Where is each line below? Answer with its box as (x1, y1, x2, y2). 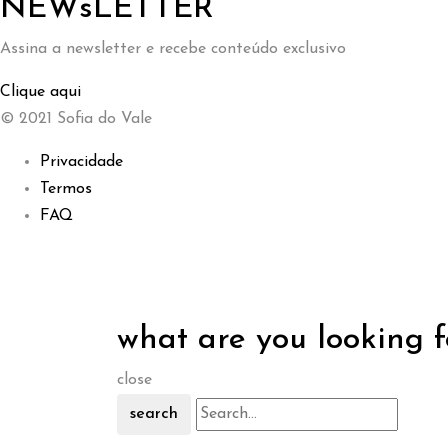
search (130, 406, 178, 423)
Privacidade (40, 154, 123, 171)
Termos (40, 181, 92, 198)
